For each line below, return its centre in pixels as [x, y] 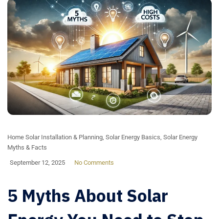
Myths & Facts [27, 148]
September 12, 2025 [37, 163]
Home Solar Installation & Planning [55, 137]
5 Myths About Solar [88, 196]
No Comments [94, 163]
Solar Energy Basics [133, 137]
